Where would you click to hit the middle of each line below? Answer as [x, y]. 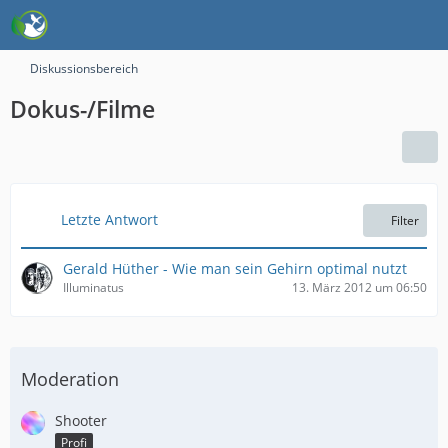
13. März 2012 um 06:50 [359, 287]
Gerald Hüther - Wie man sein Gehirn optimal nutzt [235, 268]
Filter [405, 220]
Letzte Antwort [109, 219]
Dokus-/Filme [82, 109]
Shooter [81, 420]
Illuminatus [93, 287]
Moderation [70, 379]
